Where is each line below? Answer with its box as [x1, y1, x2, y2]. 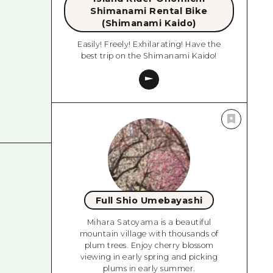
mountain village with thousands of [79, 229, 219, 238]
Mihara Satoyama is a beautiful [87, 217, 211, 227]
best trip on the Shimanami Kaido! [81, 51, 217, 61]
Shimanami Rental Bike [90, 5, 208, 16]
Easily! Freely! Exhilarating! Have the [77, 40, 221, 49]
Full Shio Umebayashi [95, 194, 203, 206]
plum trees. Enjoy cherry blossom [84, 240, 214, 250]
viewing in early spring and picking [80, 252, 218, 261]
